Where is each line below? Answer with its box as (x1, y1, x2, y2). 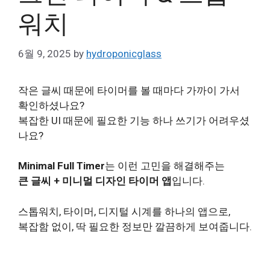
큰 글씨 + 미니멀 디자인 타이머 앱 (18, 175, 172, 187)
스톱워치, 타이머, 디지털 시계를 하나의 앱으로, (18, 205, 230, 218)
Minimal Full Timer (18, 160, 105, 172)
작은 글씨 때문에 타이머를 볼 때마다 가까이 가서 (18, 84, 240, 96)
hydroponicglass (86, 47, 162, 60)
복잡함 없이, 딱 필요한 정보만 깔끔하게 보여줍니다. (18, 220, 252, 233)
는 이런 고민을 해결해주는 (105, 160, 225, 172)
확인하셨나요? (18, 99, 84, 111)
